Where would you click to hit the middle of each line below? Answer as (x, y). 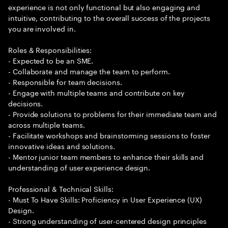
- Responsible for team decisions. (65, 81)
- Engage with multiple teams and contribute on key (96, 92)
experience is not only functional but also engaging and (104, 7)
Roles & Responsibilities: (50, 49)
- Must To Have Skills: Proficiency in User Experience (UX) (105, 199)
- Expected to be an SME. (51, 60)
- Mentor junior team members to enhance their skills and (106, 156)
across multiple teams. (47, 124)
